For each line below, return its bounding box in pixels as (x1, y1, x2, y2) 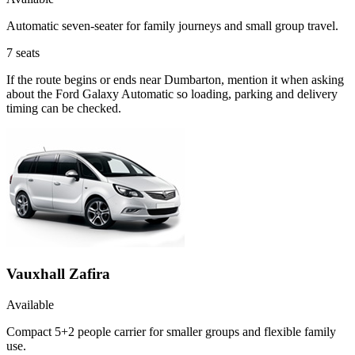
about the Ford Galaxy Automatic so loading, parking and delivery (6, 87, 338, 101)
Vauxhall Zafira (6, 265, 110, 282)
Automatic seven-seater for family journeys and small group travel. (6, 19, 338, 33)
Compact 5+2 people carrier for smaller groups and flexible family (6, 324, 336, 338)
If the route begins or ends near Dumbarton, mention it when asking (6, 73, 344, 87)
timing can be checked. (6, 101, 121, 116)
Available (6, 297, 54, 311)
